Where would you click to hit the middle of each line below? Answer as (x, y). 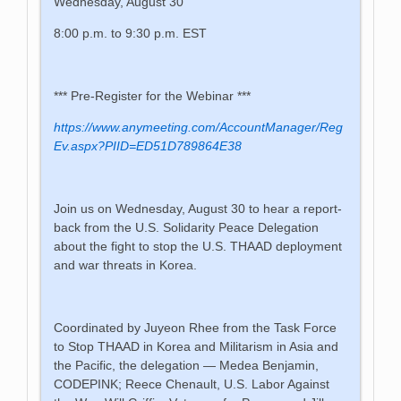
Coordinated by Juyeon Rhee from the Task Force (196, 327)
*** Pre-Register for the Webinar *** (153, 95)
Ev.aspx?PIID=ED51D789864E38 (148, 145)
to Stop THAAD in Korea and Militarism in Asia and (196, 346)
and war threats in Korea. (126, 264)
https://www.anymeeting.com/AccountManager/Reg (199, 127)
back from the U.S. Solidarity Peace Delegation (187, 227)
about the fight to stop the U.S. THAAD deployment (198, 246)
